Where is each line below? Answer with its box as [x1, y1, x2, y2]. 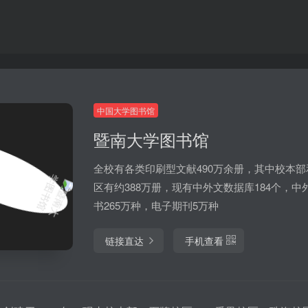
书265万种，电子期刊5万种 [93, 198, 219, 212]
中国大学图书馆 [96, 104, 155, 116]
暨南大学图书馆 [93, 127, 209, 151]
